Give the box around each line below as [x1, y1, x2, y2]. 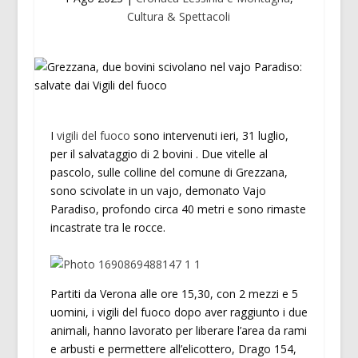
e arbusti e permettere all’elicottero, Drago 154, [50, 340, 296, 356]
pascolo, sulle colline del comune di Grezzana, [50, 165, 288, 181]
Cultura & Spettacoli [127, 9, 231, 25]
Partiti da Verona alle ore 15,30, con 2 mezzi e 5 [50, 285, 298, 301]
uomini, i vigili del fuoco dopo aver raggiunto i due [50, 304, 308, 320]
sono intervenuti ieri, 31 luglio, [129, 128, 288, 144]
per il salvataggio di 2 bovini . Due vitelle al [50, 146, 268, 162]
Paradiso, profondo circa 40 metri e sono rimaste [50, 201, 306, 217]
